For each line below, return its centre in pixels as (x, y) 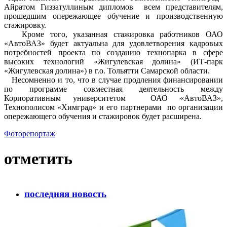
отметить (38, 158)
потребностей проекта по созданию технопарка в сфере (113, 53)
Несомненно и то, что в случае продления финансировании (113, 80)
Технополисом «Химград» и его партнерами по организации (113, 107)
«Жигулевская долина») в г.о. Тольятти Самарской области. (107, 71)
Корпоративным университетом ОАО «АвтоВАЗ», (113, 98)
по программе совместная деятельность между (113, 89)
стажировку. (25, 25)
